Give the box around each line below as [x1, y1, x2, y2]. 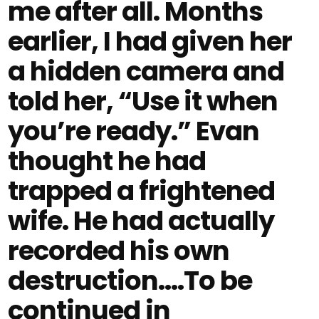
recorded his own [8, 232, 230, 269]
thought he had [8, 142, 206, 179]
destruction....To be [8, 262, 253, 299]
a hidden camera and [8, 53, 285, 90]
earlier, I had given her [8, 23, 293, 60]
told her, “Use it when [8, 83, 278, 120]
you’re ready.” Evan [8, 113, 260, 150]
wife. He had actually [8, 202, 275, 239]
